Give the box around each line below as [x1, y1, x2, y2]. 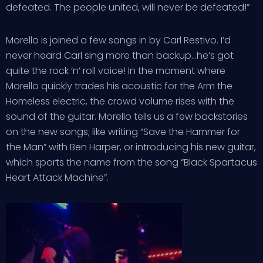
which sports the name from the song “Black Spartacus [6, 156, 257, 169]
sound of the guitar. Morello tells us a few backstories [6, 110, 248, 123]
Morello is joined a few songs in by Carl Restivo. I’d [6, 33, 231, 47]
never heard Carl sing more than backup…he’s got [6, 49, 234, 62]
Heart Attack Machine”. [6, 171, 109, 184]
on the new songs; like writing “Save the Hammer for [6, 125, 240, 139]
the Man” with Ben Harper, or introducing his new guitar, [6, 140, 256, 154]
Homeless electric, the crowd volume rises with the [6, 95, 234, 108]
